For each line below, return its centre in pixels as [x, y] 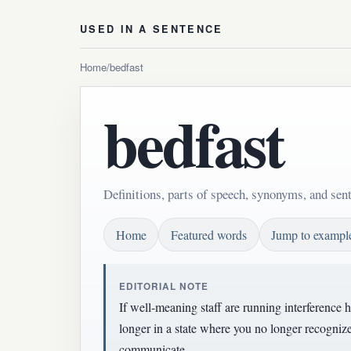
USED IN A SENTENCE [152, 29]
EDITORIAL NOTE [164, 286]
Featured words [208, 235]
